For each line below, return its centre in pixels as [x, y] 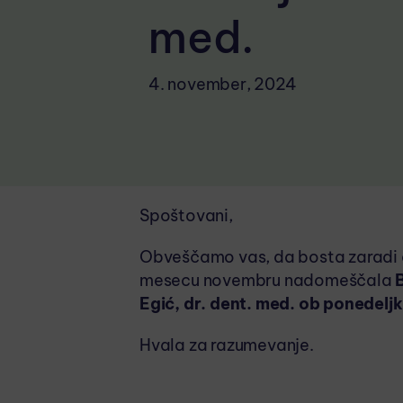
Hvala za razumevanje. [227, 345]
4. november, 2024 [223, 84]
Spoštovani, [186, 215]
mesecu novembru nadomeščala [268, 280]
